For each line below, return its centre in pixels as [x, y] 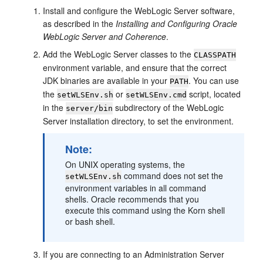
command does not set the [173, 176]
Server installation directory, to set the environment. [139, 121]
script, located [214, 94]
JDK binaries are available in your [107, 80]
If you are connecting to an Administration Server [134, 254]
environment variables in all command [136, 188]
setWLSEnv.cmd [156, 95]
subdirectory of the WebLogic [168, 107]
